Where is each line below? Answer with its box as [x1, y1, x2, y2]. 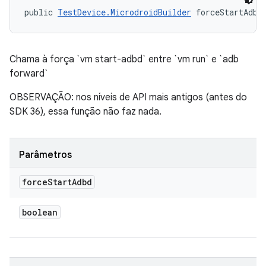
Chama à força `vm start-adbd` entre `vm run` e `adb [9, 53, 239, 65]
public [24, 7, 58, 18]
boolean [22, 207, 58, 218]
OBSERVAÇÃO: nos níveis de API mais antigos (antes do [9, 91, 247, 103]
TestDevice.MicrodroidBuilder [58, 7, 191, 18]
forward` [9, 68, 48, 80]
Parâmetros [19, 149, 72, 161]
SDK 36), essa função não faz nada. [9, 106, 161, 118]
